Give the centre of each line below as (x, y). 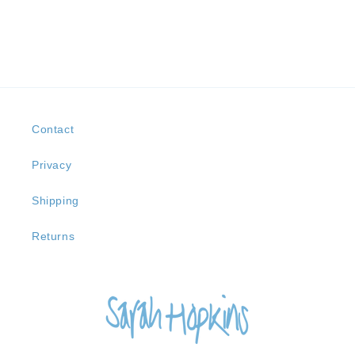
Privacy (52, 165)
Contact (53, 129)
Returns (53, 236)
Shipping (55, 200)
